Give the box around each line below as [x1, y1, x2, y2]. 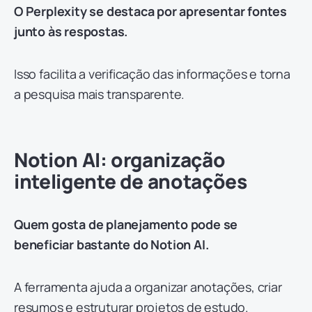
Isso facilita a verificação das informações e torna [14, 65, 290, 83]
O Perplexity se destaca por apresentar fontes [14, 3, 287, 20]
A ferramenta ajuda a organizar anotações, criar [14, 279, 282, 296]
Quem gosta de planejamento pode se [14, 216, 238, 233]
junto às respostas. [14, 23, 128, 40]
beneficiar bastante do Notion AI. [14, 236, 209, 253]
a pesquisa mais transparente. [14, 86, 185, 103]
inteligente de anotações [14, 168, 247, 195]
